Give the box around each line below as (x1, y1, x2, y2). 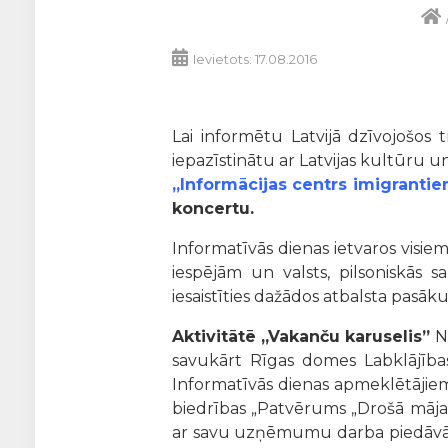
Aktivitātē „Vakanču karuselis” (172, 327, 431, 346)
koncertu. (172, 199, 254, 218)
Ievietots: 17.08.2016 (193, 51, 317, 67)
